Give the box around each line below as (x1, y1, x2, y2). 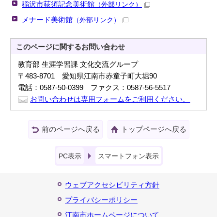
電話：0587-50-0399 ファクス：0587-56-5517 (18, 83, 171, 92)
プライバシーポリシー (65, 196, 138, 204)
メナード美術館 (22, 15, 73, 24)
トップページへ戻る (121, 125, 186, 133)
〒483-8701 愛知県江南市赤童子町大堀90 (18, 72, 157, 80)
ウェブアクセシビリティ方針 (65, 181, 159, 189)
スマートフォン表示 (97, 152, 159, 160)
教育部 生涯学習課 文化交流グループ (18, 60, 139, 68)
